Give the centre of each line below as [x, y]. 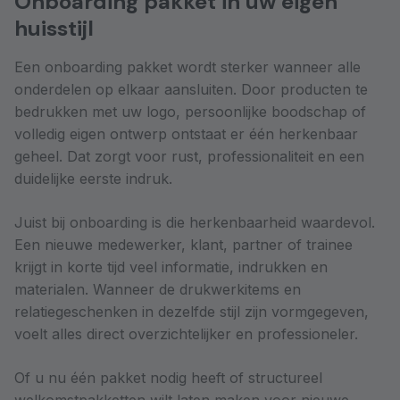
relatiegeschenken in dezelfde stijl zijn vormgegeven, [192, 312]
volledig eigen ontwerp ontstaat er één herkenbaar [186, 134]
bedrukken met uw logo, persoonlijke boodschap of [190, 112]
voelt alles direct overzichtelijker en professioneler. [186, 334]
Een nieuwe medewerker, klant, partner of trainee [183, 245]
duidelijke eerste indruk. [93, 179]
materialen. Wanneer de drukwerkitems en [158, 289]
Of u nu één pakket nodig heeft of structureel [168, 378]
